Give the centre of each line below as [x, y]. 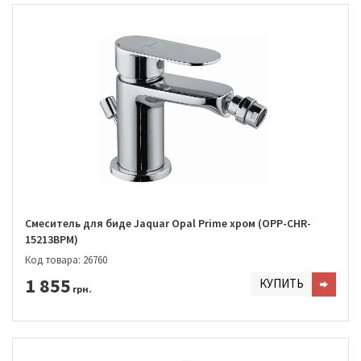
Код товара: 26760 [66, 259]
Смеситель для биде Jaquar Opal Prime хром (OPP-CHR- [168, 224]
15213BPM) [52, 240]
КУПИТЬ [282, 283]
